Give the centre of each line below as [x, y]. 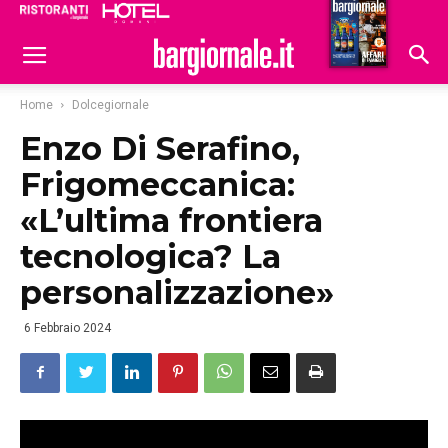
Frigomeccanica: [157, 184]
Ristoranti [257, 16]
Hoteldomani [351, 18]
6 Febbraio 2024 [67, 328]
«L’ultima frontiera [171, 220]
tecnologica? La [150, 256]
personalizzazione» [177, 292]
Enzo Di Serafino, [160, 148]
